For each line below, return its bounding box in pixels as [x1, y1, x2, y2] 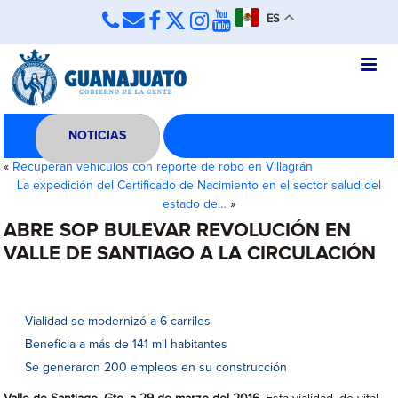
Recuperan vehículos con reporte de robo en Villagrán [12, 161, 314, 173]
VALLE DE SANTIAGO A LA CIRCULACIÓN [4, 244, 377, 264]
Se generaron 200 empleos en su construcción [25, 362, 288, 374]
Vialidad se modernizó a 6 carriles [25, 315, 211, 328]
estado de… [163, 198, 227, 211]
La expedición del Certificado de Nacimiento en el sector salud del [17, 179, 381, 192]
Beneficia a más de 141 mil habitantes [25, 338, 228, 351]
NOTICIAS [68, 130, 127, 142]
